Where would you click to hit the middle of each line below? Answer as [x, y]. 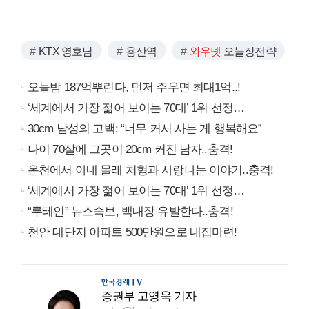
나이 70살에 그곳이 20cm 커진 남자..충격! [130, 149]
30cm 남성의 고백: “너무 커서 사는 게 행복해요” [145, 128]
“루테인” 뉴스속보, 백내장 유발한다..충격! [130, 211]
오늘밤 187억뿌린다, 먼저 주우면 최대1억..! [134, 87]
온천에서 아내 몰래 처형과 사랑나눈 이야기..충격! [151, 170]
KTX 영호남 [66, 51]
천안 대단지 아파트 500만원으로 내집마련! [132, 232]
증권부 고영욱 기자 [149, 296]
